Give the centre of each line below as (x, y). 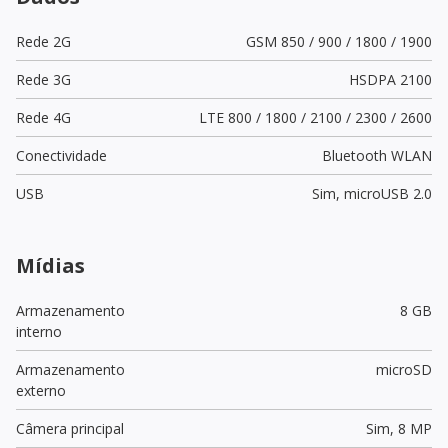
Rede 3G (43, 79)
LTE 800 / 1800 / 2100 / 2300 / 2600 (315, 117)
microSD (403, 369)
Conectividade (61, 155)
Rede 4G (43, 117)
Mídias (50, 265)
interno (39, 331)
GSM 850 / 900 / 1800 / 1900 (338, 41)
